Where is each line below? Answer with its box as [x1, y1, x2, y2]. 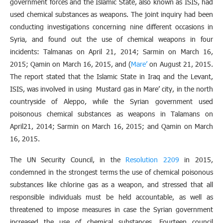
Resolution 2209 [125, 154, 179, 164]
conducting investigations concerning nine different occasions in [10, 21, 213, 31]
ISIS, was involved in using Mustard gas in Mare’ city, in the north [10, 84, 213, 94]
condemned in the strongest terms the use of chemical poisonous [10, 167, 213, 177]
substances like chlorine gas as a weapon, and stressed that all [10, 179, 213, 189]
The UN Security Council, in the [10, 154, 126, 164]
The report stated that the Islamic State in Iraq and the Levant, [10, 71, 213, 81]
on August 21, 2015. [147, 59, 214, 69]
